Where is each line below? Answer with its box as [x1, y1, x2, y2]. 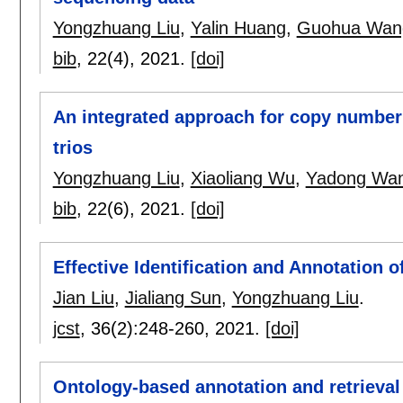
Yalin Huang [190, 17, 286, 38]
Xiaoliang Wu [190, 167, 295, 188]
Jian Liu [52, 288, 114, 309]
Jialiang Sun [124, 288, 221, 309]
